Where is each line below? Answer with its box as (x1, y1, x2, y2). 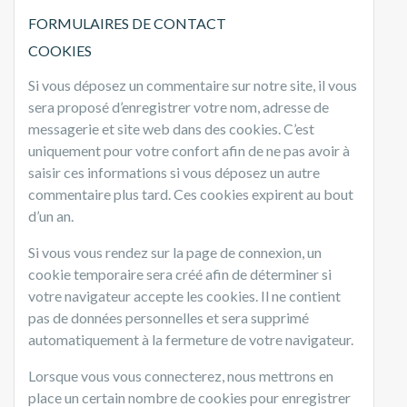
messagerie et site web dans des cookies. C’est (28, 119, 314, 137)
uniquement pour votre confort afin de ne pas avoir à (28, 141, 350, 159)
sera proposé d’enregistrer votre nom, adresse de (28, 97, 329, 115)
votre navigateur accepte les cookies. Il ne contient (28, 286, 341, 304)
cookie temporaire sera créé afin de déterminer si (28, 264, 332, 283)
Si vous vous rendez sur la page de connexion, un (28, 243, 322, 261)
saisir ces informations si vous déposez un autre (28, 163, 320, 181)
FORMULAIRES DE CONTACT (28, 14, 226, 32)
